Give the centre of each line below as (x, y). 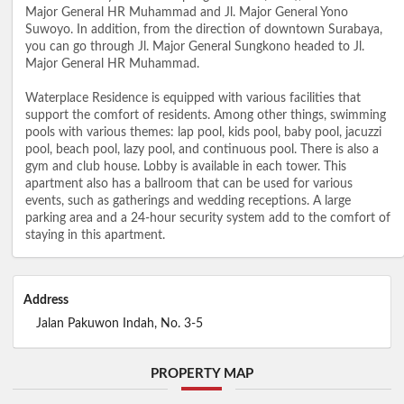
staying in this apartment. (95, 236)
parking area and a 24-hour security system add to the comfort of (208, 219)
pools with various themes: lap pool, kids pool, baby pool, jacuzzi (203, 133)
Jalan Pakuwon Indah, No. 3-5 (119, 323)
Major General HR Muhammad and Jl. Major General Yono (187, 13)
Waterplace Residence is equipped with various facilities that (193, 99)
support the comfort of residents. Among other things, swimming (206, 116)
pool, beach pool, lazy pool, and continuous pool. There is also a (202, 150)
